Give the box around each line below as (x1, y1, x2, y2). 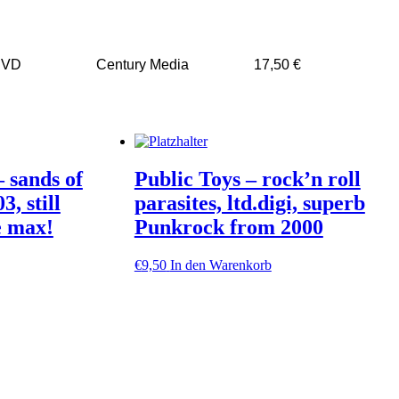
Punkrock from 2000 (134, 216, 323, 240)
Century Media (96, 57, 189, 73)
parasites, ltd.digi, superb (134, 191, 365, 216)
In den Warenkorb (169, 256, 272, 273)
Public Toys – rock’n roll (134, 167, 361, 191)
